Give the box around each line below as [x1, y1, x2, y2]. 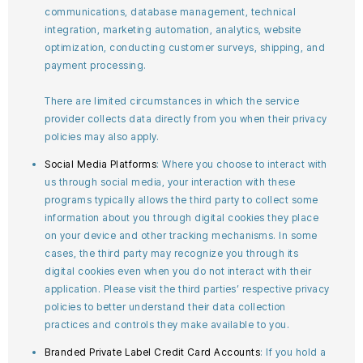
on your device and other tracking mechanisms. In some [45, 229, 318, 241]
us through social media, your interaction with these [45, 176, 295, 188]
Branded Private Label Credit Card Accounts [45, 346, 260, 358]
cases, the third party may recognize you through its [45, 247, 298, 259]
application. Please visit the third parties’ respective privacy [45, 283, 330, 295]
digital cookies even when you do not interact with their [45, 265, 311, 277]
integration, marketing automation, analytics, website [45, 23, 301, 36]
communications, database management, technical [45, 6, 296, 18]
